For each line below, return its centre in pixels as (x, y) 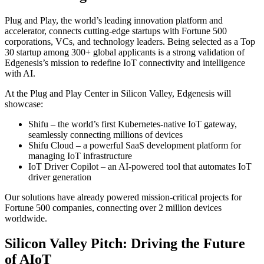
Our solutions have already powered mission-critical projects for (123, 197)
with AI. (20, 73)
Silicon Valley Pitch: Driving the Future (125, 243)
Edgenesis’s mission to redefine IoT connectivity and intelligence (125, 62)
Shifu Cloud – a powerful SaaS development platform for (135, 145)
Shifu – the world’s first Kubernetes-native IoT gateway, (133, 124)
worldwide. (26, 218)
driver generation (60, 177)
